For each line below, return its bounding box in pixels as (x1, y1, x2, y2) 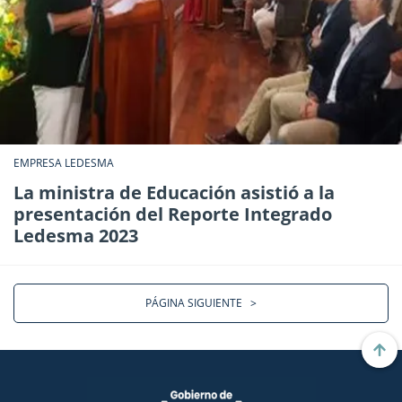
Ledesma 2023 (13, 223, 138, 248)
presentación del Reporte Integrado (13, 201, 332, 226)
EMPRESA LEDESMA (13, 154, 114, 170)
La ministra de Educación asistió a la (13, 179, 335, 205)
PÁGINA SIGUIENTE (145, 294, 250, 310)
